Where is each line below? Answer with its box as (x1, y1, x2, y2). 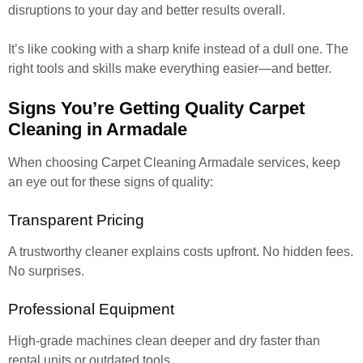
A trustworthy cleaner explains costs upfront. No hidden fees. (8, 245, 353, 258)
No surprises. (8, 264, 84, 278)
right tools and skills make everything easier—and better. (8, 62, 331, 75)
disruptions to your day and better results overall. (8, 3, 285, 17)
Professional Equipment (8, 301, 174, 318)
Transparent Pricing (8, 211, 144, 228)
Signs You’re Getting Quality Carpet (8, 98, 305, 118)
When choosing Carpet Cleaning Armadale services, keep (8, 156, 340, 169)
